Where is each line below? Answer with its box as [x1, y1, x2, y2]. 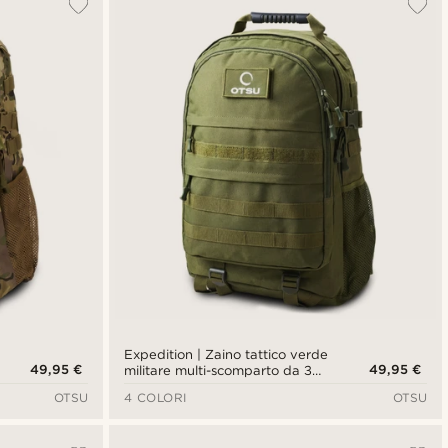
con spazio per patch [123, 378, 259, 394]
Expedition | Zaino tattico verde [123, 346, 329, 362]
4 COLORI [123, 389, 187, 405]
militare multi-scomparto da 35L [123, 362, 328, 378]
